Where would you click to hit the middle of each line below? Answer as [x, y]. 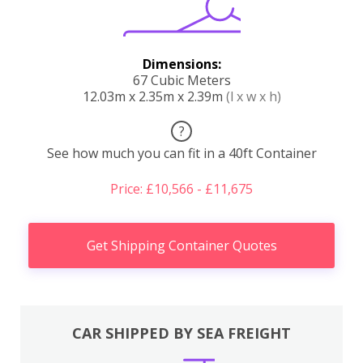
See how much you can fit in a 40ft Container [181, 153]
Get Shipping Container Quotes [181, 245]
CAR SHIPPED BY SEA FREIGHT [181, 333]
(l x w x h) [253, 96]
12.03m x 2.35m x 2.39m [154, 96]
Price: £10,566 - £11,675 [181, 188]
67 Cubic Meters [181, 80]
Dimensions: [181, 64]
